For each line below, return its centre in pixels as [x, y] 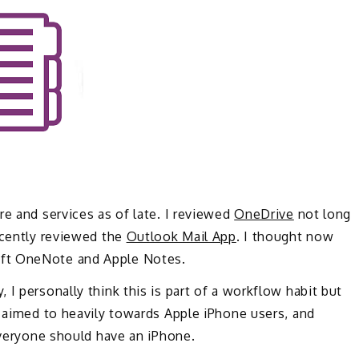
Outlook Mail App [181, 236]
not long [323, 214]
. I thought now [285, 236]
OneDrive [264, 214]
